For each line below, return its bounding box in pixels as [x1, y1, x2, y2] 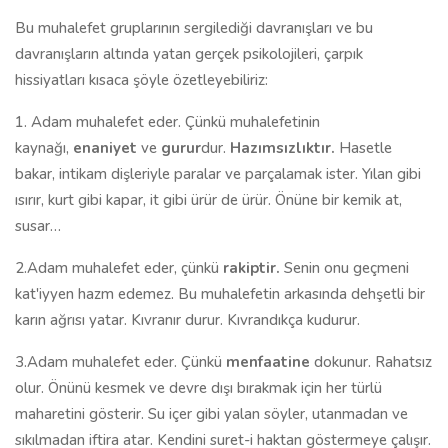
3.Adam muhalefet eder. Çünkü [15, 352, 226, 372]
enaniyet [69, 138, 137, 158]
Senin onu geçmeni [280, 258, 409, 278]
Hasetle [335, 138, 392, 158]
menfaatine [226, 352, 314, 372]
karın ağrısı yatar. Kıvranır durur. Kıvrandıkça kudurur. [15, 310, 360, 330]
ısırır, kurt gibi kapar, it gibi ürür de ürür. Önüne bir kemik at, [15, 190, 402, 210]
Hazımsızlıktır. [230, 138, 335, 158]
